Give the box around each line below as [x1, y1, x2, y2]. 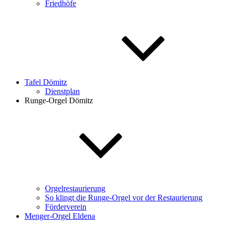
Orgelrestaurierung [45, 184, 105, 193]
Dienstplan [45, 86, 80, 96]
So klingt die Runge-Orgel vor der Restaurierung [45, 193, 202, 202]
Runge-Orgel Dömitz [25, 96, 93, 105]
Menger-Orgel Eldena [25, 211, 95, 220]
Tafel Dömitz [25, 77, 67, 86]
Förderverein [45, 202, 86, 211]
